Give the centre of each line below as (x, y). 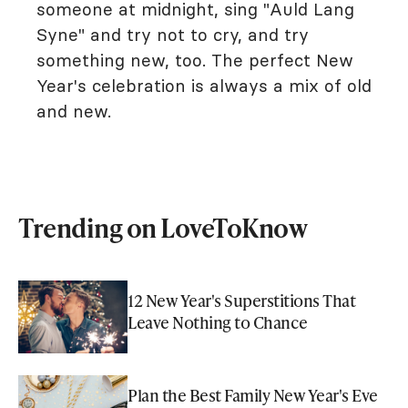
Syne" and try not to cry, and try (173, 35)
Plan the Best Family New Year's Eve (253, 395)
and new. (74, 111)
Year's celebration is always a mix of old (204, 86)
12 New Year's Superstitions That (241, 300)
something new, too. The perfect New (195, 60)
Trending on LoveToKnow (163, 227)
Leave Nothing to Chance (218, 322)
